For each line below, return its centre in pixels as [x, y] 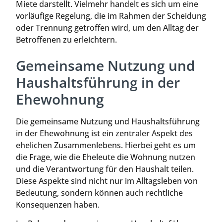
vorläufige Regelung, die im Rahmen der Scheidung [111, 16]
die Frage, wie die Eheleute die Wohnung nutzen [106, 157]
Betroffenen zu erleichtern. [66, 40]
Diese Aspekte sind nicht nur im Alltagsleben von [107, 181]
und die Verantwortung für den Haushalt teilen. [105, 169]
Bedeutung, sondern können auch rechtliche [99, 193]
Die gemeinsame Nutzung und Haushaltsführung [108, 121]
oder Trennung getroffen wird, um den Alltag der [107, 28]
